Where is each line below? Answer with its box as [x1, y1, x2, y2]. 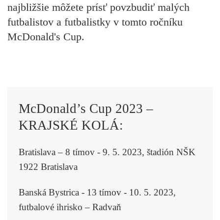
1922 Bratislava [18, 161, 78, 172]
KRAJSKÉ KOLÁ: [18, 117, 123, 133]
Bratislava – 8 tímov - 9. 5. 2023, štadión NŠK [18, 146, 195, 157]
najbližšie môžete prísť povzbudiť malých [7, 1, 190, 14]
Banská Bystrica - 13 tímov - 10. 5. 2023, [18, 187, 176, 198]
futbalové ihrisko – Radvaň [18, 202, 121, 213]
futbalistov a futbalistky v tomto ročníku [7, 16, 183, 28]
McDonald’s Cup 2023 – [18, 101, 153, 116]
